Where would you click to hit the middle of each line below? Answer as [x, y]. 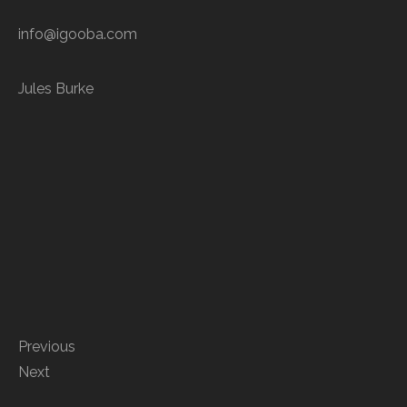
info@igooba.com [78, 34]
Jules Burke [56, 88]
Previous [47, 346]
